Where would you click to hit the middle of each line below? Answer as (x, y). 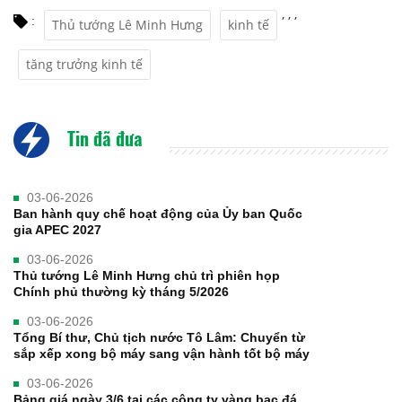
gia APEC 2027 (57, 229)
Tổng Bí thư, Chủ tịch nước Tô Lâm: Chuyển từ (159, 337)
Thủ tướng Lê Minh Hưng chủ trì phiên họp (147, 275)
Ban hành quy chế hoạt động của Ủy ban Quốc (158, 213)
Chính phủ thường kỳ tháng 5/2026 (121, 291)
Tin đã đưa (103, 138)
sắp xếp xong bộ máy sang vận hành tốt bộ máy (162, 353)
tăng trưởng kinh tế (84, 64)
